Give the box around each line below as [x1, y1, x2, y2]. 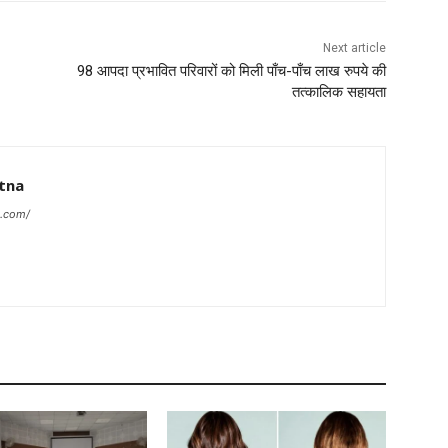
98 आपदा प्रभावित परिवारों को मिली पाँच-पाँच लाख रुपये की [76, 62, 386, 81]
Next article [322, 41, 386, 56]
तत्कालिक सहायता [291, 83, 386, 102]
